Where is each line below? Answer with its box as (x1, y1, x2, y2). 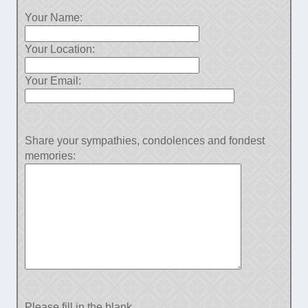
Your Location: (24, 43, 95, 55)
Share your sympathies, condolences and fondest (24, 134, 265, 146)
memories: (24, 149, 76, 162)
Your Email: (24, 74, 81, 87)
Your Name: (24, 11, 82, 23)
